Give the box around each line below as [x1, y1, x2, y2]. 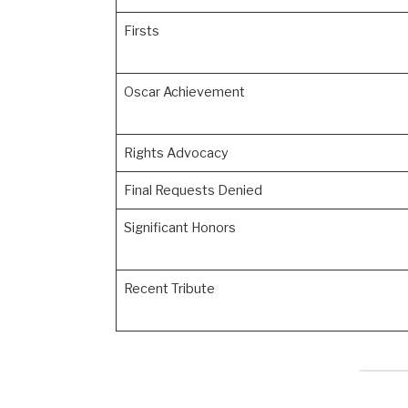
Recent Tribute [123, 280, 215, 298]
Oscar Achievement [123, 84, 245, 101]
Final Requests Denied [123, 182, 262, 199]
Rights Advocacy [123, 145, 229, 162]
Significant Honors [123, 219, 236, 237]
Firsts [123, 23, 159, 40]
